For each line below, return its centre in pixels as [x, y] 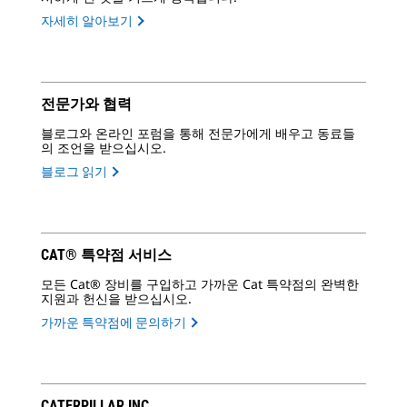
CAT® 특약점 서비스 [106, 255]
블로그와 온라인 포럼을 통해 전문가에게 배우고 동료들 [198, 134]
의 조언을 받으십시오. [104, 148]
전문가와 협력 [86, 104]
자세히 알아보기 [87, 21]
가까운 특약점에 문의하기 [114, 323]
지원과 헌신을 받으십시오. [116, 299]
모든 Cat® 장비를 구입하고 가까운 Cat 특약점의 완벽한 [200, 284]
